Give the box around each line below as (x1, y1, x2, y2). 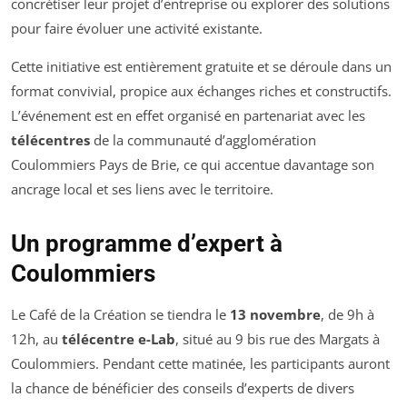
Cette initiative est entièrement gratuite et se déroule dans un (11, 56, 392, 75)
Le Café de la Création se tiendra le (11, 304, 230, 323)
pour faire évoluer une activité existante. (11, 18, 263, 37)
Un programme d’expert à (11, 229, 283, 257)
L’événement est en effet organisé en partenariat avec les (11, 105, 365, 124)
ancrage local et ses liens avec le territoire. (11, 179, 273, 198)
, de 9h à (321, 304, 374, 323)
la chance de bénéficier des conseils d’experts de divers (11, 378, 354, 397)
